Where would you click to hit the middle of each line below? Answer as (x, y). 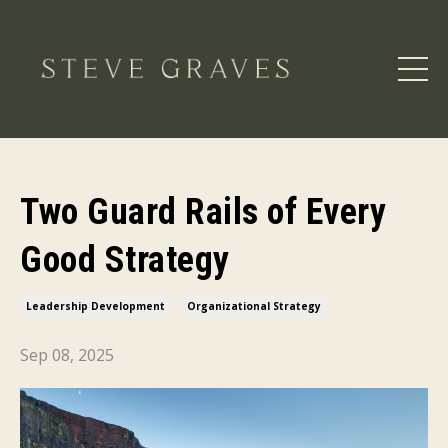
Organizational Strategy (254, 305)
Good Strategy (125, 259)
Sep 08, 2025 (67, 354)
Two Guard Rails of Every (203, 211)
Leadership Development (95, 305)
